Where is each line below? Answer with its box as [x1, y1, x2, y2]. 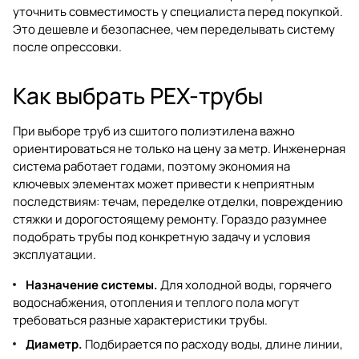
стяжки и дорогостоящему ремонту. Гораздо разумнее [13, 210, 327, 228]
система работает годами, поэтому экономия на [13, 157, 290, 175]
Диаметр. [26, 335, 83, 353]
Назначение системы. [26, 276, 158, 293]
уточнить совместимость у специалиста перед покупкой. [13, 2, 343, 20]
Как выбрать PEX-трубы [13, 79, 263, 111]
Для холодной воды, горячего [158, 276, 332, 293]
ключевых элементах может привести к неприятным [13, 175, 314, 192]
